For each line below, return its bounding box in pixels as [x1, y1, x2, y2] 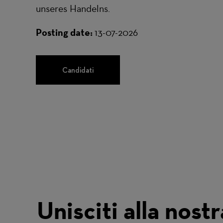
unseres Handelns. [36, 2, 110, 14]
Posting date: [36, 26, 95, 38]
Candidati [62, 65, 94, 75]
